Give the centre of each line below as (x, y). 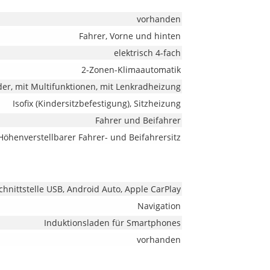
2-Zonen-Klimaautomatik (131, 70)
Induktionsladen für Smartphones (112, 223)
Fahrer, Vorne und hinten (130, 36)
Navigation (159, 206)
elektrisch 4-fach (147, 53)
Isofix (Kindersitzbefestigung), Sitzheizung (96, 103)
